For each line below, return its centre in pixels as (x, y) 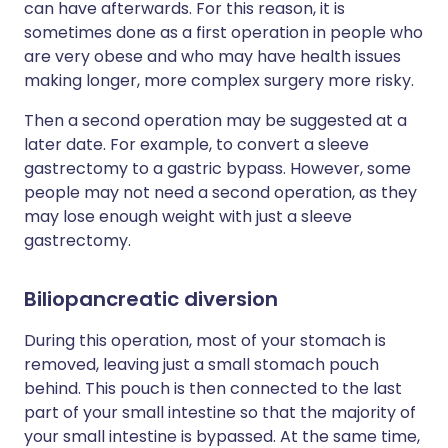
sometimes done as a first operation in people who (223, 33)
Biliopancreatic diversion (151, 299)
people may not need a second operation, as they (220, 193)
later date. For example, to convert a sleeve (196, 145)
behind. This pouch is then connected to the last (213, 389)
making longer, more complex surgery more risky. (219, 81)
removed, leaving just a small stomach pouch (201, 365)
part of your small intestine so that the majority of (220, 413)
